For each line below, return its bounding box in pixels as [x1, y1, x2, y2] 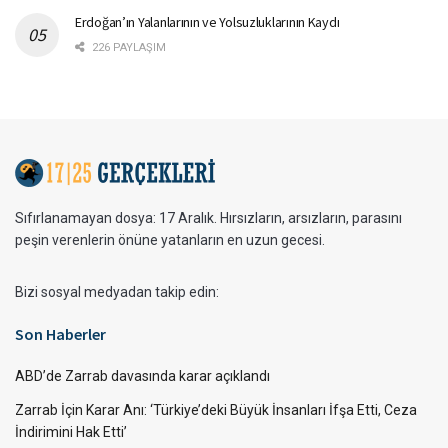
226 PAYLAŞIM [89, 41, 166, 55]
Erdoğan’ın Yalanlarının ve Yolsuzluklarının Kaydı [75, 13, 340, 32]
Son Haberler [15, 324, 106, 345]
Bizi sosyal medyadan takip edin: [15, 284, 219, 301]
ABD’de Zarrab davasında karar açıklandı [15, 368, 270, 385]
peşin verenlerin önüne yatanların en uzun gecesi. [15, 232, 325, 249]
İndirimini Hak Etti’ [15, 424, 127, 441]
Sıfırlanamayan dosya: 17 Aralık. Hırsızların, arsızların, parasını [15, 210, 402, 227]
